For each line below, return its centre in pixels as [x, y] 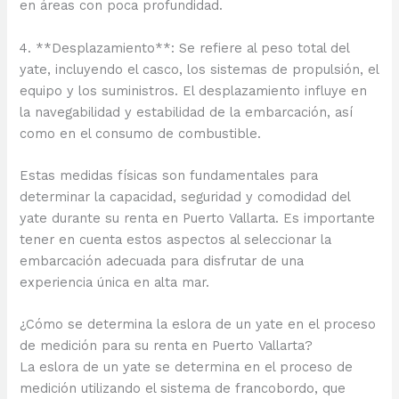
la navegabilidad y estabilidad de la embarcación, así [187, 112]
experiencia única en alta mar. [115, 282]
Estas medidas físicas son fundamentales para [169, 175]
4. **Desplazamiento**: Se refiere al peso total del [185, 48]
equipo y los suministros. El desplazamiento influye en [194, 90]
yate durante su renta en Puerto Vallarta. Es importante [198, 218]
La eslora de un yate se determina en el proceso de [187, 367]
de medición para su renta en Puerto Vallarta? [167, 346]
